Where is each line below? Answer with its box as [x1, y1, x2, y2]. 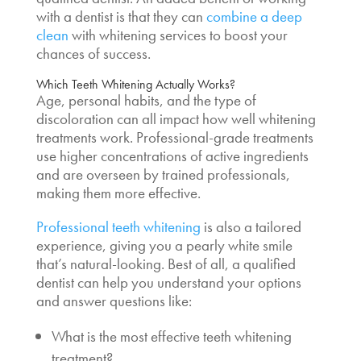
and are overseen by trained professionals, [35, 164, 290, 185]
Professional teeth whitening [35, 216, 201, 237]
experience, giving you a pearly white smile [35, 234, 293, 255]
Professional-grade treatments [135, 127, 313, 147]
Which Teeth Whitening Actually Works [35, 75, 230, 93]
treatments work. [35, 127, 136, 147]
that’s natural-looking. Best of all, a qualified [35, 253, 296, 274]
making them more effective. [35, 182, 207, 203]
